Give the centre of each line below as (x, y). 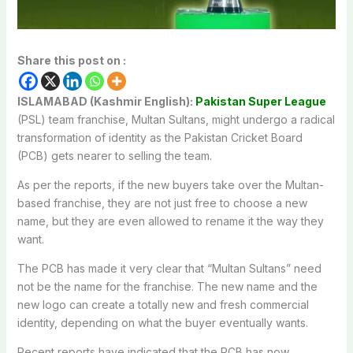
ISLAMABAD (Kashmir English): (106, 101)
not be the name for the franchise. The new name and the (167, 286)
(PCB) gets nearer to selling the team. (114, 155)
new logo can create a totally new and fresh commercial (163, 304)
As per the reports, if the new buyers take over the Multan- (170, 184)
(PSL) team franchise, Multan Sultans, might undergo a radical (176, 119)
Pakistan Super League (260, 101)
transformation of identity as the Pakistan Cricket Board (160, 137)
